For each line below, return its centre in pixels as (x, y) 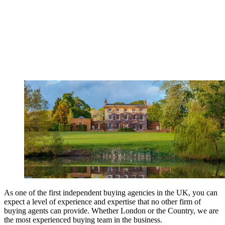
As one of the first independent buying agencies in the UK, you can (111, 193)
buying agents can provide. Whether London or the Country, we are (111, 211)
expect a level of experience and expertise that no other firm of (102, 202)
